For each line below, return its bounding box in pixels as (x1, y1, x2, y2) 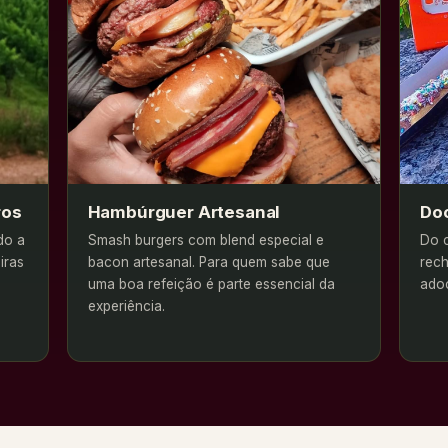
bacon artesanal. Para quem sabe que (87, 253, 330, 270)
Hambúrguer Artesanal (87, 201, 281, 222)
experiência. (87, 297, 165, 314)
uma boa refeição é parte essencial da (87, 275, 335, 292)
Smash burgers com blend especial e (87, 231, 324, 248)
